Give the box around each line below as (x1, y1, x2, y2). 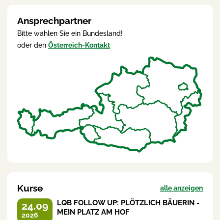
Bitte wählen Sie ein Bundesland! (17, 29, 123, 38)
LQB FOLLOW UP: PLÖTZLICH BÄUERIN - (57, 198, 199, 208)
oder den (17, 41, 48, 50)
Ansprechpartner (17, 15, 91, 27)
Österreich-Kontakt (48, 41, 110, 50)
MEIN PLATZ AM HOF (57, 208, 130, 217)
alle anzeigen (160, 184, 203, 192)
